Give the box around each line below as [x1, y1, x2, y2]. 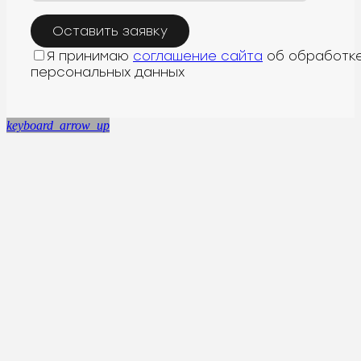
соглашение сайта [133, 48, 263, 64]
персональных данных [31, 64, 185, 81]
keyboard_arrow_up [6, 118, 110, 133]
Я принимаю [47, 48, 133, 64]
